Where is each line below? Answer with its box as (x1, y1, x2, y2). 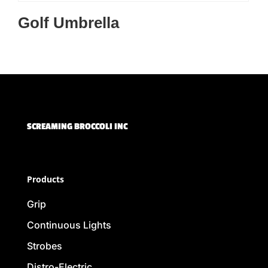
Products (26, 173, 64, 185)
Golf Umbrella (18, 13, 119, 32)
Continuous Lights (26, 219, 111, 232)
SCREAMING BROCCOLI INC (26, 121, 127, 132)
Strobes (26, 240, 62, 252)
